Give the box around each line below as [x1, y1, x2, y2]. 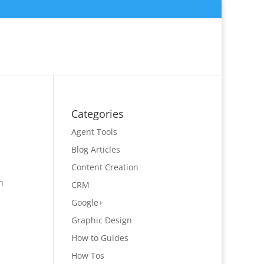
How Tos [71, 250, 104, 261]
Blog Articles [71, 144, 120, 155]
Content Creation [71, 161, 138, 173]
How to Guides [71, 232, 128, 243]
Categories [71, 107, 124, 121]
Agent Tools [71, 126, 117, 137]
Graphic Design [71, 214, 132, 226]
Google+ [71, 197, 103, 208]
